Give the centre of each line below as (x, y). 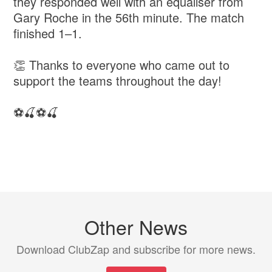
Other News (136, 227)
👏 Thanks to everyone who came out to (122, 65)
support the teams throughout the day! (118, 81)
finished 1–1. (48, 33)
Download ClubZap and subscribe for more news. (136, 249)
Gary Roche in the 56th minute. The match (129, 18)
